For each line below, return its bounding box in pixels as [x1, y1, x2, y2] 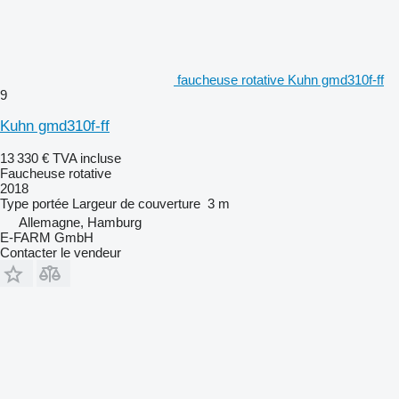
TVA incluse [53, 150, 121, 166]
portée [32, 195, 69, 211]
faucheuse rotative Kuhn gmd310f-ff [177, 71, 384, 87]
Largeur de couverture [72, 195, 200, 211]
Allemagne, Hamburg [19, 214, 142, 230]
